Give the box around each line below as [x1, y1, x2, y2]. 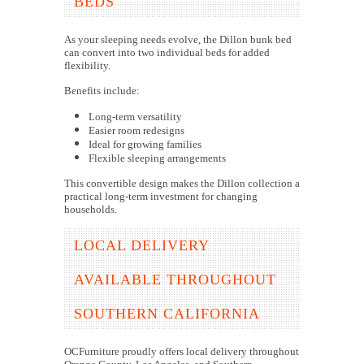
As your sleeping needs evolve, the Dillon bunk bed [64, 33, 292, 46]
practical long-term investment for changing [64, 190, 258, 203]
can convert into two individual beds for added [64, 46, 270, 59]
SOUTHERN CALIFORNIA [74, 305, 260, 323]
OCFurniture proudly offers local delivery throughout [64, 345, 299, 358]
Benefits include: [64, 84, 140, 97]
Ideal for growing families [89, 138, 201, 151]
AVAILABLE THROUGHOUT [74, 271, 276, 288]
